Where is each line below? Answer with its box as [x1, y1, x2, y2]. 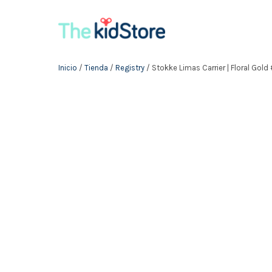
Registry [115, 63, 144, 72]
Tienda [84, 63, 108, 72]
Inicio [58, 63, 77, 72]
